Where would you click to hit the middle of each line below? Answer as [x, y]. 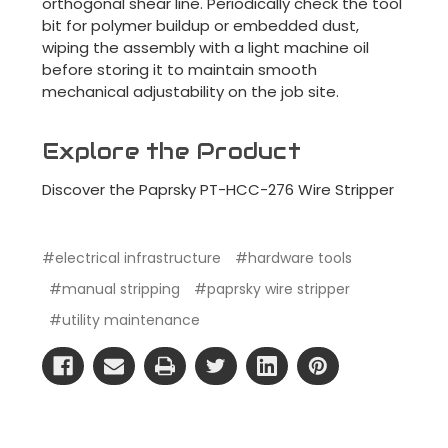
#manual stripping [114, 288]
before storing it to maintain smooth [179, 69]
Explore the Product [171, 150]
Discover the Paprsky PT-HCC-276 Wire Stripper [218, 189]
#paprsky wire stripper [272, 288]
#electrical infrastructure [131, 257]
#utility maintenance [124, 319]
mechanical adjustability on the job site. [190, 91]
